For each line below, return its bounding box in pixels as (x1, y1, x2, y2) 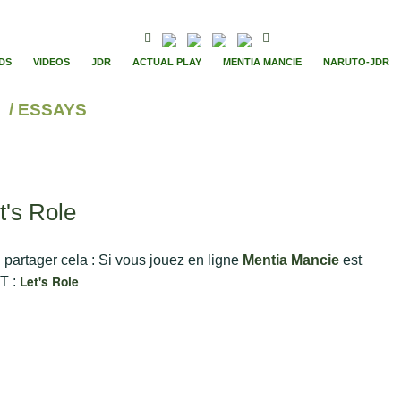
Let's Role (19, 272, 79, 290)
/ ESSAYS (8, 100, 87, 119)
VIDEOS (32, 56, 70, 67)
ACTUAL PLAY (132, 56, 201, 67)
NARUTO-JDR (322, 56, 389, 67)
